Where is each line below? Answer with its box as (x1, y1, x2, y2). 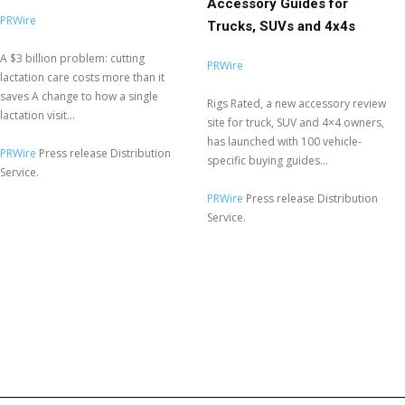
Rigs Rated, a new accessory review (207, 96, 386, 112)
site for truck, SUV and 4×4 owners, (207, 115, 384, 131)
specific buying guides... (207, 153, 328, 169)
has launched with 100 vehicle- (207, 134, 362, 150)
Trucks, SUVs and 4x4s (207, 18, 355, 35)
